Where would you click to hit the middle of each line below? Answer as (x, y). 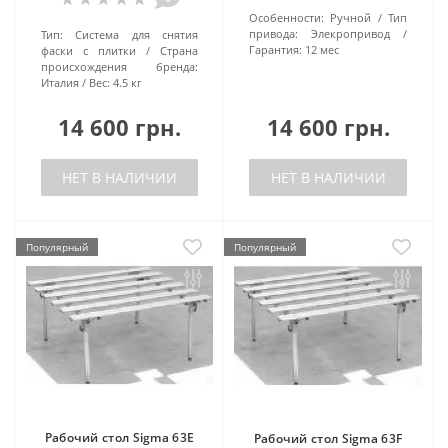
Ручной (351, 17)
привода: (273, 33)
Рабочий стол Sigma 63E (119, 437)
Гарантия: (275, 49)
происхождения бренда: (119, 66)
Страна (179, 50)
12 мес (322, 49)
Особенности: (286, 17)
